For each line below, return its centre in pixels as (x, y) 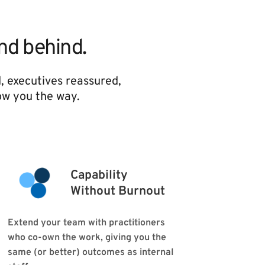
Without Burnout (118, 191)
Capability (101, 175)
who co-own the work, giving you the (87, 238)
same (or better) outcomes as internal (91, 253)
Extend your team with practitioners (86, 223)
